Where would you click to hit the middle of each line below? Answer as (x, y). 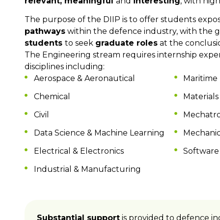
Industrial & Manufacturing (87, 169)
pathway (43, 31)
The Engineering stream (73, 55)
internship (177, 55)
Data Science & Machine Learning (99, 133)
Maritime (201, 78)
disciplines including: (65, 66)
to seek (80, 43)
